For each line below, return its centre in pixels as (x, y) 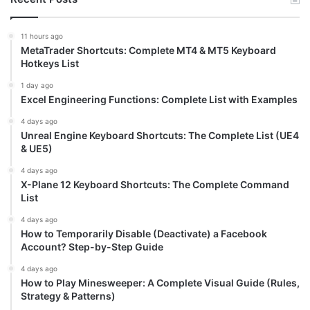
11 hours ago (42, 36)
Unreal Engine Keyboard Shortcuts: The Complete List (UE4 (160, 136)
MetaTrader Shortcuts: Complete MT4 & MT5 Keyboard (148, 51)
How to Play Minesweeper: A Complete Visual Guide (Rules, (160, 283)
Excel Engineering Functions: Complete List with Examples (159, 100)
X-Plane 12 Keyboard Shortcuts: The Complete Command (155, 185)
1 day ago (37, 85)
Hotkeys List (50, 64)
